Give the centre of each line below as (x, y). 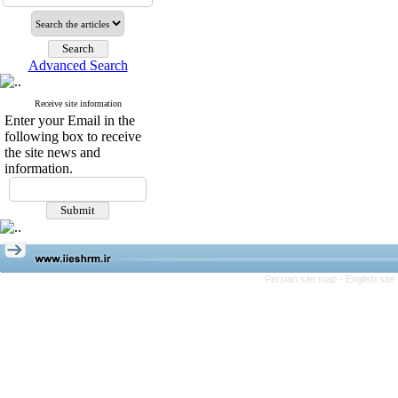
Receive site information (78, 103)
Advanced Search (78, 65)
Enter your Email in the (70, 120)
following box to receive (73, 136)
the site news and (52, 152)
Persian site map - (305, 279)
